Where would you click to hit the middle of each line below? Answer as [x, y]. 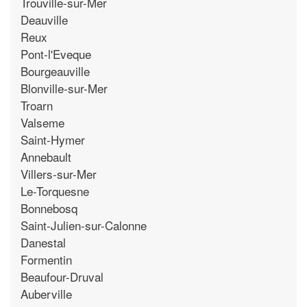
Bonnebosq [49, 208]
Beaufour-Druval [62, 276]
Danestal [43, 242]
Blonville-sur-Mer [64, 88]
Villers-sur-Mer [59, 173]
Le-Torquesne [55, 191]
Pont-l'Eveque [56, 53]
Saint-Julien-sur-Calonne [84, 225]
